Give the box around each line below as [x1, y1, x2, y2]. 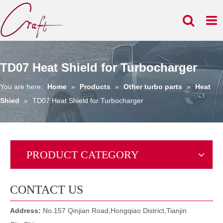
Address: [10, 207, 43, 215]
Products [80, 83, 111, 91]
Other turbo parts [123, 83, 182, 91]
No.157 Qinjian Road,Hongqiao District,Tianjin [43, 207, 187, 215]
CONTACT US [10, 183, 83, 196]
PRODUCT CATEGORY [26, 148, 139, 161]
